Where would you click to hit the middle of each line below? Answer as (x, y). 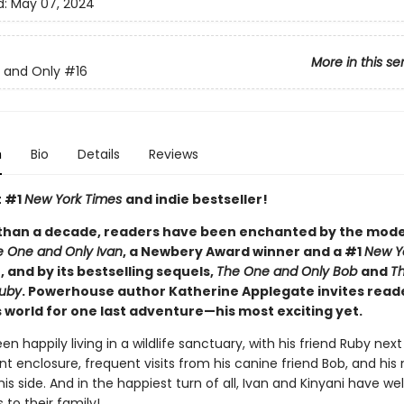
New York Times (74, 199)
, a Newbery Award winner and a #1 (243, 252)
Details (98, 154)
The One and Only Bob (288, 271)
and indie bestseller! (196, 199)
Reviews (173, 154)
